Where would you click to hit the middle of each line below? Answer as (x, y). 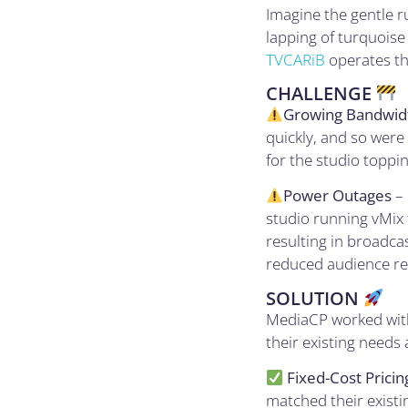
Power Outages (338, 196)
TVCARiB (296, 59)
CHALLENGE (321, 93)
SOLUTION (315, 298)
